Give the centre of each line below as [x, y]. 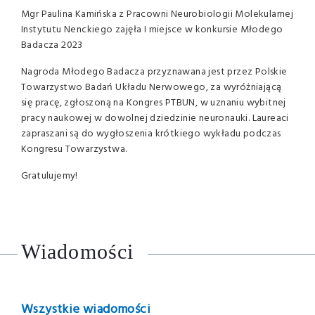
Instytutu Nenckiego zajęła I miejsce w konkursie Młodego [152, 30]
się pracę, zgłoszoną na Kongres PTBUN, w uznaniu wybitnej [154, 103]
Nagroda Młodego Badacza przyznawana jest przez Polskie [154, 72]
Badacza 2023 [52, 45]
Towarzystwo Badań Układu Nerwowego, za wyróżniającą [152, 88]
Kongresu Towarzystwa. [74, 149]
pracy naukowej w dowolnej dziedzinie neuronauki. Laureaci [155, 118]
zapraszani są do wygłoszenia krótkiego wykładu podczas [151, 134]
